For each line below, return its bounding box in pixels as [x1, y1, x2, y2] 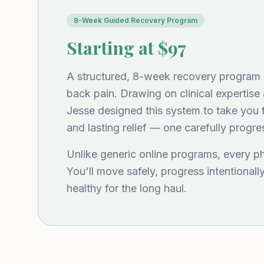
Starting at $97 [67, 36, 186, 60]
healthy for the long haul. [67, 182, 187, 194]
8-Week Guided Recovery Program [74, 16, 197, 25]
